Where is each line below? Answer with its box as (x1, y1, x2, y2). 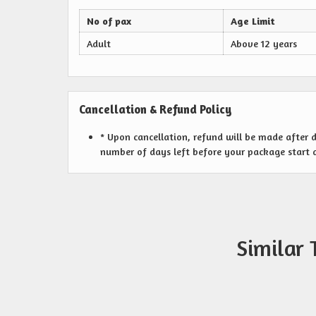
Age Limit (231, 15, 274, 27)
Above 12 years (231, 37, 297, 49)
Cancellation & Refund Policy (79, 102, 232, 116)
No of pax (87, 15, 131, 27)
